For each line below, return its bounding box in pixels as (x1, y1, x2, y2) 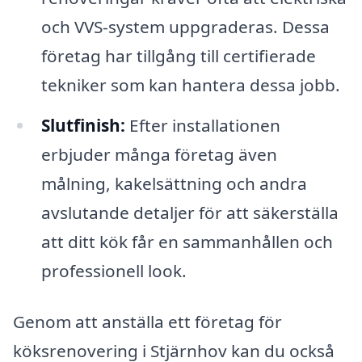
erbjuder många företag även (40, 142, 277, 166)
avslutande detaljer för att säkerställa (40, 200, 339, 224)
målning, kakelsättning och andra (40, 171, 307, 195)
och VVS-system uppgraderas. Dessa (40, 15, 330, 38)
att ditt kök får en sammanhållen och (40, 229, 333, 253)
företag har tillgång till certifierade (40, 44, 316, 67)
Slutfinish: (40, 113, 125, 137)
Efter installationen (124, 113, 280, 137)
